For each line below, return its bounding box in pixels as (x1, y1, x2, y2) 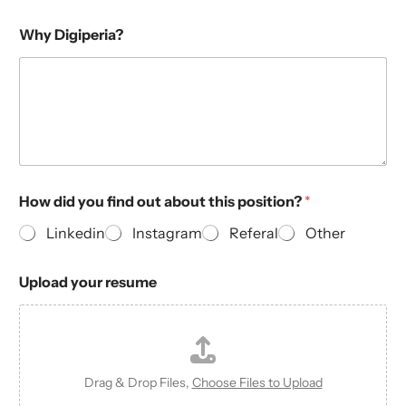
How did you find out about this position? (19, 192, 304, 211)
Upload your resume (19, 273, 157, 292)
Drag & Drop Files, (83, 374, 192, 391)
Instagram (132, 224, 202, 243)
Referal (229, 224, 278, 243)
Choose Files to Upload (191, 374, 323, 391)
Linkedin (46, 224, 105, 243)
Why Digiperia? (19, 24, 123, 43)
